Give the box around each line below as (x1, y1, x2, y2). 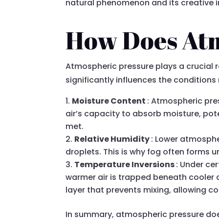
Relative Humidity (74, 133, 152, 145)
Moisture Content (72, 95, 148, 107)
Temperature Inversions (74, 159, 176, 171)
